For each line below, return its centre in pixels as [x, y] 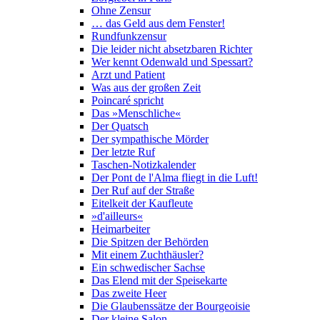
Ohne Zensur [121, 10]
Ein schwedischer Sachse [148, 267]
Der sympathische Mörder [150, 139]
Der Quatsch [120, 126]
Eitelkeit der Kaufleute [142, 203]
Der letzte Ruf [123, 152]
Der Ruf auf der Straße [143, 190]
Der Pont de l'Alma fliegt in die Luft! [175, 177]
